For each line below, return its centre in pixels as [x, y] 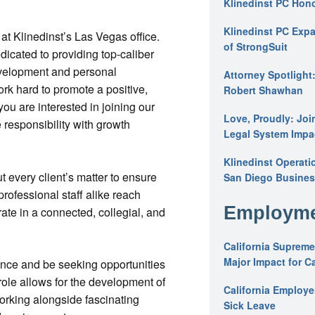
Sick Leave [250, 305]
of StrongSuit [256, 46]
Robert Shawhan [263, 90]
